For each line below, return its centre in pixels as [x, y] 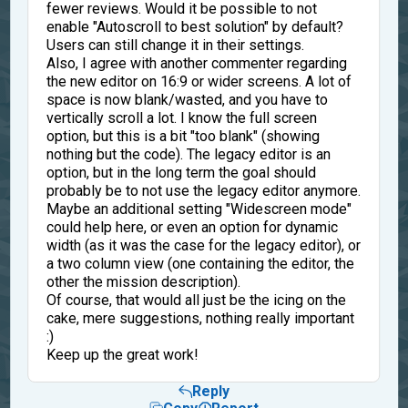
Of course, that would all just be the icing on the [196, 300]
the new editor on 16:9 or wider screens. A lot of [199, 81]
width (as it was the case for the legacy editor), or [203, 245]
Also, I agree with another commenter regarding [196, 63]
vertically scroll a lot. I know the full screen [181, 117]
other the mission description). [143, 281]
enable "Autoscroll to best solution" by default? [194, 26]
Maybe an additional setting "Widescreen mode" [199, 209]
